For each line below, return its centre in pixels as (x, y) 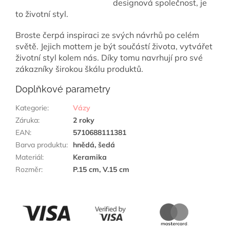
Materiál (29, 157)
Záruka (27, 120)
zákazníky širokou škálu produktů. (79, 69)
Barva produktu (41, 145)
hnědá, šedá (94, 145)
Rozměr (28, 170)
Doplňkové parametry (63, 89)
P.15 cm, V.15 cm (101, 170)
